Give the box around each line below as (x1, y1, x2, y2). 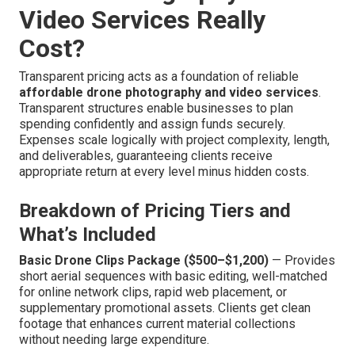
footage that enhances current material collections (19, 316, 296, 332)
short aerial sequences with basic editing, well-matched (19, 269, 327, 284)
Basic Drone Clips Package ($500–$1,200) (19, 253, 269, 269)
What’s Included (19, 223, 156, 246)
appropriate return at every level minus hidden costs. (19, 164, 309, 180)
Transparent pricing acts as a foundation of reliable (19, 69, 299, 85)
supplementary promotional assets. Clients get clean (19, 300, 311, 316)
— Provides (269, 253, 335, 269)
